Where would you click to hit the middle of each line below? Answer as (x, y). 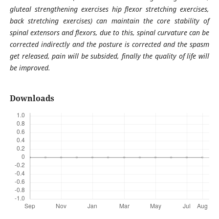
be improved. (30, 67)
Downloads (32, 98)
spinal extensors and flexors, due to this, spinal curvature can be (109, 32)
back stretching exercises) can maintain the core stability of (109, 21)
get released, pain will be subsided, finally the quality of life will (109, 56)
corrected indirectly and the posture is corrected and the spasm (109, 44)
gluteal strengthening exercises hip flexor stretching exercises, (109, 9)
